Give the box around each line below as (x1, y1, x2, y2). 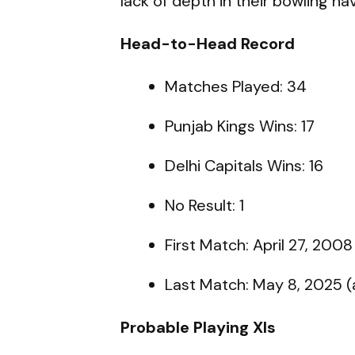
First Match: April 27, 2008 (165, 234, 353, 255)
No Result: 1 (165, 194, 244, 216)
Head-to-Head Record (120, 32, 295, 54)
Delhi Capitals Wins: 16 (165, 155, 323, 176)
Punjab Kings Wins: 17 (165, 115, 315, 136)
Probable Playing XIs (120, 316, 276, 338)
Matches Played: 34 (165, 75, 307, 97)
